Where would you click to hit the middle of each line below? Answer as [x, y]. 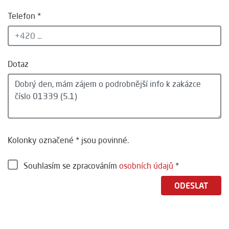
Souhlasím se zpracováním [72, 166]
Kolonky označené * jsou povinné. [68, 140]
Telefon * [24, 16]
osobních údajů [146, 166]
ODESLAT [191, 186]
